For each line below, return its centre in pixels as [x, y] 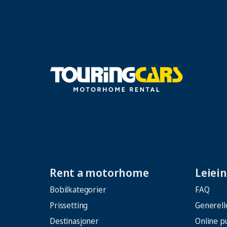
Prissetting [69, 205]
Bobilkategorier [78, 189]
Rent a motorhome [99, 172]
